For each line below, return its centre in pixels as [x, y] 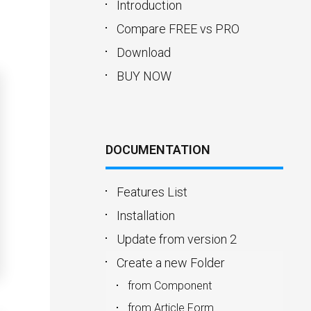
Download [144, 52]
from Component [170, 286]
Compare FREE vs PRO [178, 29]
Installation [146, 216]
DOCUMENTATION [158, 150]
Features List [152, 192]
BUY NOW [144, 76]
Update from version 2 [177, 239]
